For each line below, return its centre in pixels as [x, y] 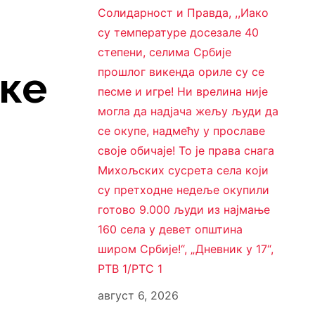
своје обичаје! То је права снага [186, 151]
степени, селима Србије [164, 52]
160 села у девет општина [170, 230]
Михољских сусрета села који [183, 171]
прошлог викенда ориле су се [181, 72]
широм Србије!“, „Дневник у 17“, [185, 249]
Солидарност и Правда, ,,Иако [183, 13]
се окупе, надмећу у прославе [181, 131]
